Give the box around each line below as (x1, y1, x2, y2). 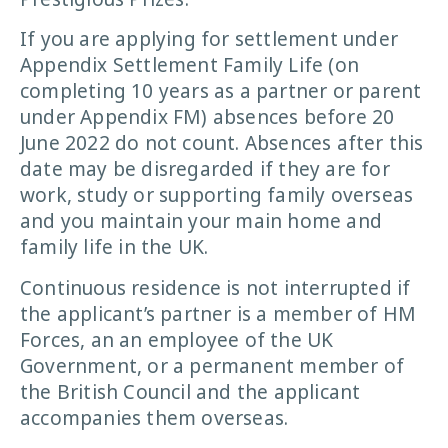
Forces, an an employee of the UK (20, 326, 334, 353)
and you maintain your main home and (20, 208, 383, 235)
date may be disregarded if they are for (20, 156, 390, 183)
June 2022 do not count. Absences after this (20, 130, 424, 157)
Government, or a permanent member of (20, 352, 405, 379)
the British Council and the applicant (20, 378, 361, 405)
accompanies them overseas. (20, 404, 289, 431)
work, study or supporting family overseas (20, 182, 414, 209)
